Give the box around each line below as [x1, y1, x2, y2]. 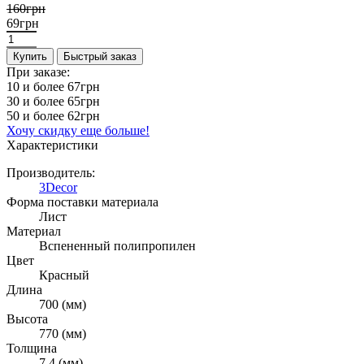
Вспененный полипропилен [39, 238, 196, 253]
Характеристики [6, 137, 98, 152]
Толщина [6, 340, 57, 355]
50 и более [6, 108, 67, 123]
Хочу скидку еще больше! [6, 123, 149, 137]
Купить [13, 50, 47, 63]
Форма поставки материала [6, 194, 158, 209]
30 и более [6, 93, 67, 108]
